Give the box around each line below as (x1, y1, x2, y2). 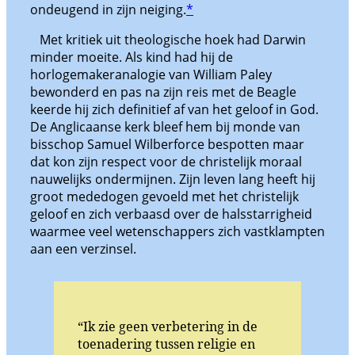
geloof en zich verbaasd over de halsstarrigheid (30, 205, 312, 223)
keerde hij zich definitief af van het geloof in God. (30, 101, 319, 119)
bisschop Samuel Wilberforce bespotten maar (30, 136, 304, 154)
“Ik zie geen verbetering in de (78, 318, 258, 336)
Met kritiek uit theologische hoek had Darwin (30, 31, 306, 49)
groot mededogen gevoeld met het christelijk (30, 188, 299, 206)
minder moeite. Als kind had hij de (30, 48, 233, 67)
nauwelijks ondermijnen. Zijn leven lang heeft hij (30, 170, 315, 189)
